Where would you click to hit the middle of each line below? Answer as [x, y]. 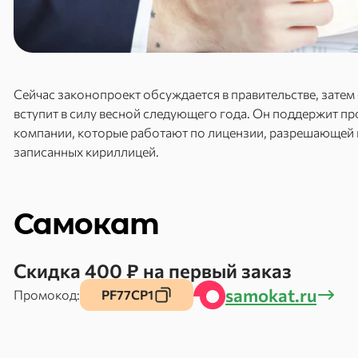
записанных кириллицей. [86, 151]
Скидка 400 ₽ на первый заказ [153, 270]
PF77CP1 [127, 294]
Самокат [86, 224]
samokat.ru [271, 295]
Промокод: [47, 294]
